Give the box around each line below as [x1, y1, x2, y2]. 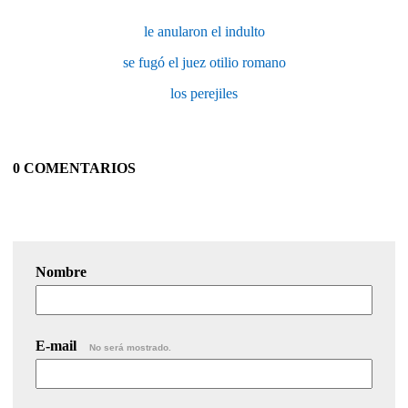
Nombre [36, 263, 87, 280]
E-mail [36, 337, 80, 353]
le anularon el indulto [143, 23, 265, 39]
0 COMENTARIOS [13, 159, 136, 176]
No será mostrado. [89, 342, 171, 352]
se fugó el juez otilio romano [122, 54, 286, 70]
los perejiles [170, 85, 238, 101]
